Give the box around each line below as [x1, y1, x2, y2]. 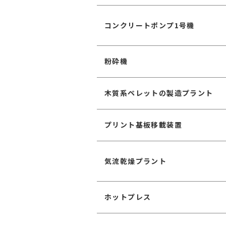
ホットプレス [104, 192, 151, 202]
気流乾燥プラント [104, 155, 167, 166]
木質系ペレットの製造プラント [104, 88, 213, 98]
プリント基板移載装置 [104, 120, 182, 130]
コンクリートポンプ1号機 [104, 20, 195, 30]
